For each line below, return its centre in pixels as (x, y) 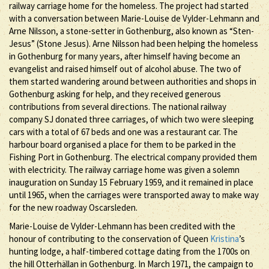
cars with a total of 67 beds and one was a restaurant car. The (123, 131)
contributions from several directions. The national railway (118, 106)
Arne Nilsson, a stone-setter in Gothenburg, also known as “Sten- (131, 31)
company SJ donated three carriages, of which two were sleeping (131, 119)
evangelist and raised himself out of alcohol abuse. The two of (125, 68)
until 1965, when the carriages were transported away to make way (134, 195)
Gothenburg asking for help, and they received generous (115, 94)
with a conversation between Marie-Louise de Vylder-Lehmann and (134, 18)
